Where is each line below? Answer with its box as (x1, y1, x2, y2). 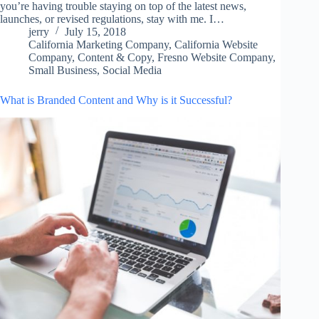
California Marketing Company (28, 38, 169, 51)
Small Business (28, 64, 97, 77)
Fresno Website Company (157, 51, 273, 64)
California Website (174, 38, 258, 51)
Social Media (103, 64, 162, 77)
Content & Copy (78, 51, 152, 64)
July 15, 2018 (65, 26, 126, 38)
